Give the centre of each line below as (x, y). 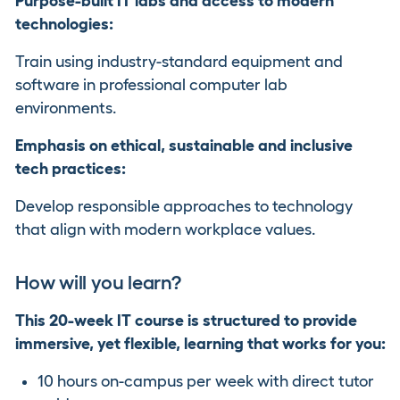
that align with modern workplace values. (165, 229)
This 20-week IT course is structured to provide (186, 321)
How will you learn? (98, 282)
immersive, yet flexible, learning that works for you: (200, 344)
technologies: (64, 24)
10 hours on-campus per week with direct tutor (206, 381)
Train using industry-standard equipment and (179, 62)
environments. (66, 108)
